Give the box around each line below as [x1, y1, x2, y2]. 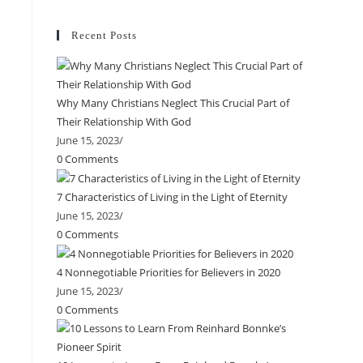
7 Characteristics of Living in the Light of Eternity [57, 190, 288, 205]
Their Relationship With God [57, 114, 191, 129]
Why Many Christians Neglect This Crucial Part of [57, 96, 289, 110]
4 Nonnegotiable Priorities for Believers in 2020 [57, 265, 280, 280]
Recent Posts [71, 29, 137, 41]
